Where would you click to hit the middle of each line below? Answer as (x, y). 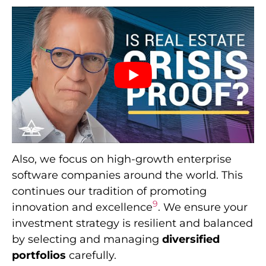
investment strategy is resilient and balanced (132, 224)
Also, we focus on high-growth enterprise (122, 159)
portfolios (39, 256)
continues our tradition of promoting (109, 191)
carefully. (91, 256)
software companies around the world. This (127, 175)
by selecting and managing (87, 240)
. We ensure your (203, 208)
